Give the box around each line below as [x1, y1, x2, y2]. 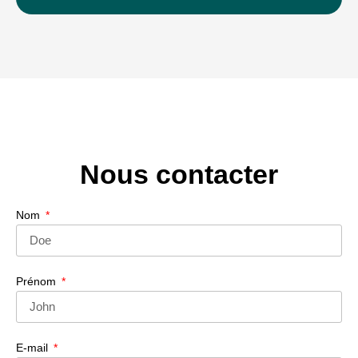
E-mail [16, 340, 51, 354]
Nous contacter [80, 158, 278, 189]
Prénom [16, 274, 59, 288]
